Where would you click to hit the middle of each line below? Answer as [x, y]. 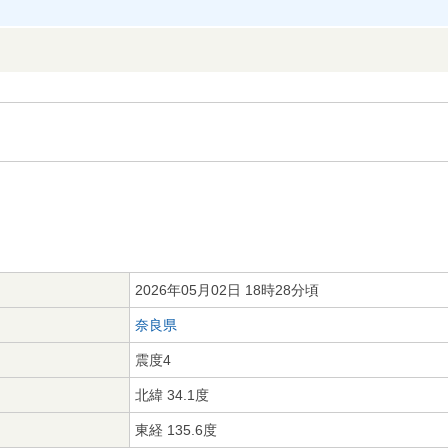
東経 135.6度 [176, 430]
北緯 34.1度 [172, 395]
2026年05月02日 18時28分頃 [227, 290]
